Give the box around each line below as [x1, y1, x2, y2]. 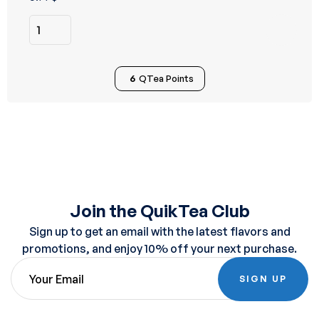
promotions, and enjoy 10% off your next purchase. [22, 241, 297, 256]
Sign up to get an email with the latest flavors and [28, 224, 291, 239]
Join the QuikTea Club [69, 200, 250, 221]
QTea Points [138, 73, 194, 84]
